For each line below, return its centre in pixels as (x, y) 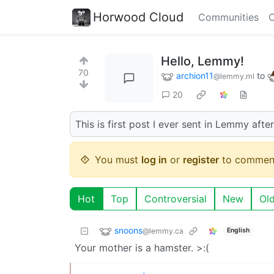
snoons (128, 230)
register (201, 159)
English (238, 231)
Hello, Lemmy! (202, 61)
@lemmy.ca (163, 231)
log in (154, 159)
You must (118, 159)
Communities (228, 17)
